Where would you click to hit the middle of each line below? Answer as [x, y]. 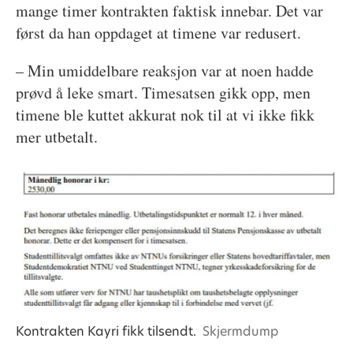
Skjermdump [241, 331]
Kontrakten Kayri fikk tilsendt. [106, 331]
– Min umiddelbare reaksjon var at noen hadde [164, 70]
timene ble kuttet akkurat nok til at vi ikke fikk [165, 114]
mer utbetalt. [56, 136]
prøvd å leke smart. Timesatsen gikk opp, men [163, 92]
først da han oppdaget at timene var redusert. [158, 32]
